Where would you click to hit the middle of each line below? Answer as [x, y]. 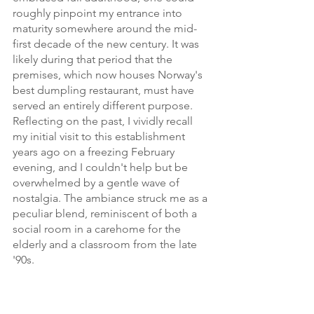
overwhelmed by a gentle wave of [97, 183]
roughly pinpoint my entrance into [99, 13]
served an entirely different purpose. [104, 105]
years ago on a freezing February [95, 152]
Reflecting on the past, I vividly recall [104, 121]
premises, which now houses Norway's [109, 75]
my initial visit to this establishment [100, 136]
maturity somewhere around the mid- [105, 28]
